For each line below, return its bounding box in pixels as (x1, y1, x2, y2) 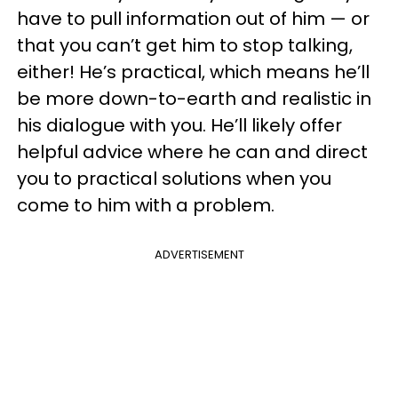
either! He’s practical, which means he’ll (17, 60, 370, 85)
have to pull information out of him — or (17, 6, 370, 32)
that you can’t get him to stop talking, (17, 33, 353, 59)
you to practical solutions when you (17, 166, 331, 192)
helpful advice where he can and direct (17, 139, 368, 165)
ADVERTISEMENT (154, 246, 244, 264)
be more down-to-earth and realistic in (17, 86, 371, 112)
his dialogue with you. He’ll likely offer (17, 113, 342, 139)
